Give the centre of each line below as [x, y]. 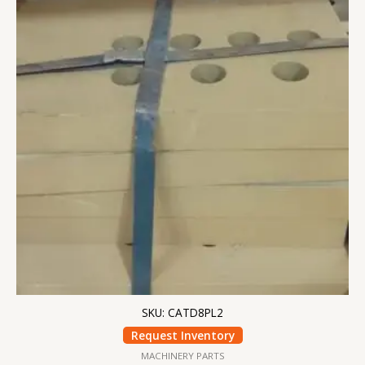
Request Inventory [182, 336]
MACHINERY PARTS [182, 355]
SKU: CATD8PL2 [182, 313]
